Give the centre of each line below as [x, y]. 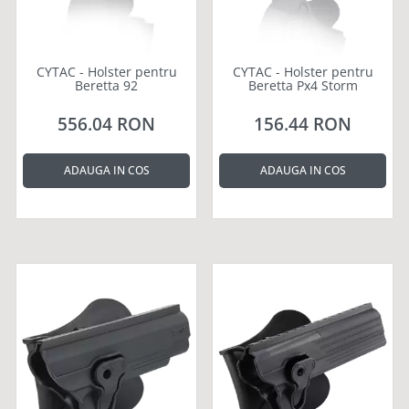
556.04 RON [106, 124]
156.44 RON [303, 124]
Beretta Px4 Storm [303, 85]
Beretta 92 [106, 85]
